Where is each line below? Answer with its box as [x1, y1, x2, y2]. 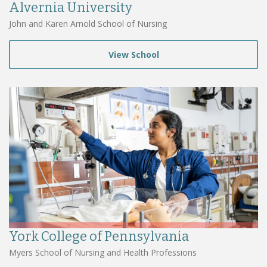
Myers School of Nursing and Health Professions [9, 247, 197, 259]
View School [108, 48, 159, 60]
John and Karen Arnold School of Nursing [9, 17, 167, 29]
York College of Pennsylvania [9, 228, 189, 245]
